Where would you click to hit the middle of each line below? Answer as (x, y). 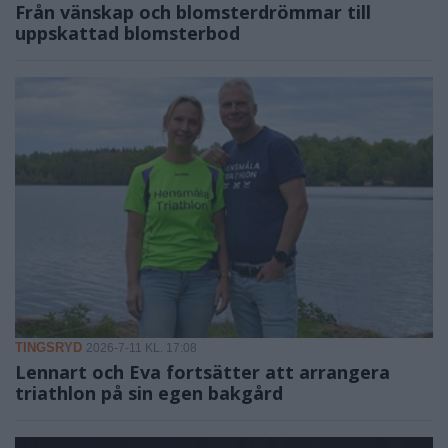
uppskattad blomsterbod (127, 33)
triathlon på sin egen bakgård (149, 393)
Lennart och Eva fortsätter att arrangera (202, 372)
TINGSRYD (48, 348)
